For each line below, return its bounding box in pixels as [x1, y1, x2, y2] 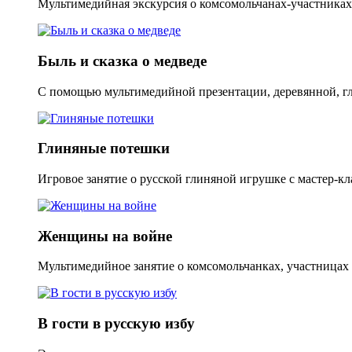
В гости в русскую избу [38, 315, 195, 332]
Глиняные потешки [38, 140, 170, 157]
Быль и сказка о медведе [38, 52, 207, 69]
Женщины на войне [38, 227, 172, 244]
